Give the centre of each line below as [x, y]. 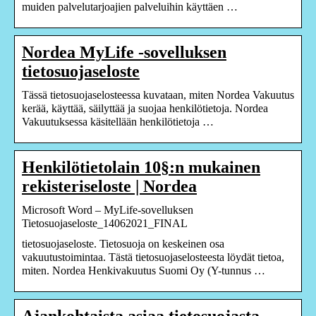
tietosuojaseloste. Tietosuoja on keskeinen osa [123, 243]
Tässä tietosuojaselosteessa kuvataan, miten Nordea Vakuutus [158, 95]
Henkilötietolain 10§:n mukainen [141, 167]
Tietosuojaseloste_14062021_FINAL [105, 223]
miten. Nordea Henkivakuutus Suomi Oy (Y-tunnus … [144, 270]
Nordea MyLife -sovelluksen [124, 52]
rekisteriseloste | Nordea [109, 186]
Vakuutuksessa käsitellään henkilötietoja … [118, 121]
